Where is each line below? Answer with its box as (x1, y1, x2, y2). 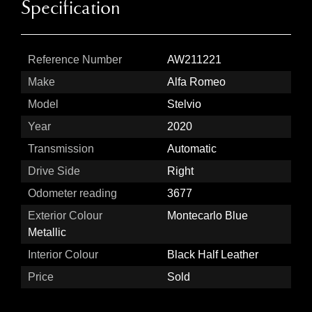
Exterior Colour (28, 210, 102, 222)
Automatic (167, 143, 217, 155)
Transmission (28, 143, 94, 155)
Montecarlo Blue (167, 210, 248, 222)
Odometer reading (28, 187, 117, 200)
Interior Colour (28, 249, 98, 261)
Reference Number (28, 54, 122, 66)
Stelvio (167, 98, 201, 111)
